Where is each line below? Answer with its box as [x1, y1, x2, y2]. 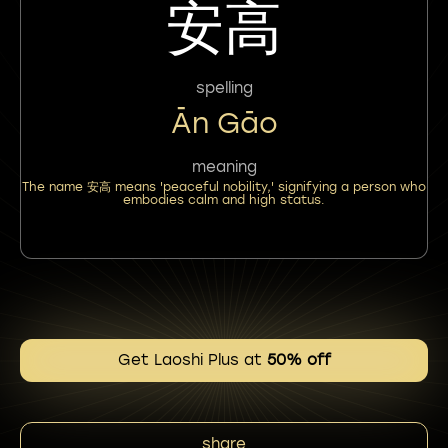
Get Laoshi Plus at [117, 351, 267, 369]
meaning [191, 157, 257, 176]
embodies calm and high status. [123, 192, 325, 207]
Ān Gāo [170, 105, 278, 140]
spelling [195, 78, 253, 97]
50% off [266, 351, 331, 369]
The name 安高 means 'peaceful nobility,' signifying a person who [22, 179, 426, 194]
